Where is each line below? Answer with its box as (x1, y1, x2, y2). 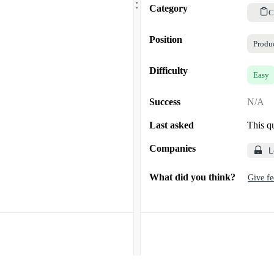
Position (149, 34, 182, 45)
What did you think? (149, 171, 235, 182)
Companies (149, 143, 196, 154)
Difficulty (149, 65, 188, 76)
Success (149, 96, 180, 107)
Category (149, 2, 188, 13)
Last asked (149, 119, 194, 130)
